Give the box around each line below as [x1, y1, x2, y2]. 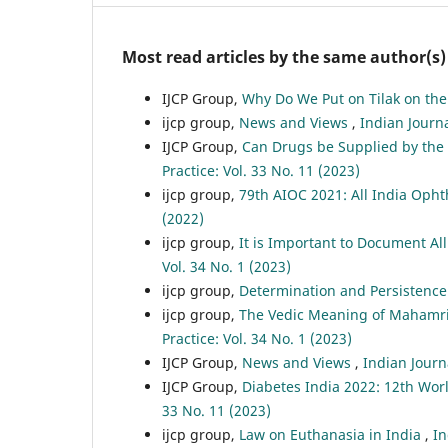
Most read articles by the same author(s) [122, 45, 446, 68]
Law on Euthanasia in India [239, 424, 425, 444]
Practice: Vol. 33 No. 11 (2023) [162, 160, 360, 180]
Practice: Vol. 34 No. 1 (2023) [162, 328, 352, 348]
